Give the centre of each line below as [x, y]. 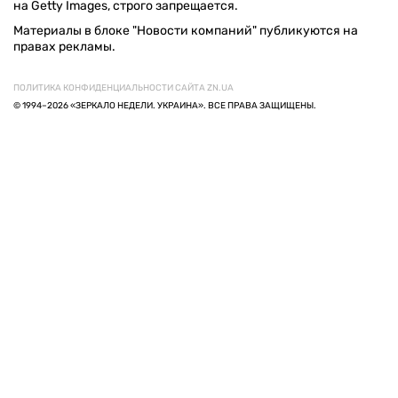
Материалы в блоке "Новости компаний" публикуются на [186, 30]
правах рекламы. [64, 46]
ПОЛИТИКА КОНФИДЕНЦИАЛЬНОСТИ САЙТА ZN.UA [123, 88]
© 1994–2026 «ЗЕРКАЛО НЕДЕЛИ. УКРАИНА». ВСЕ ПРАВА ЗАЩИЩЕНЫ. [165, 105]
